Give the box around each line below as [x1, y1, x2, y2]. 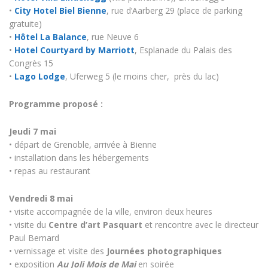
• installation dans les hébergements [9, 151, 149, 163]
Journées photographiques [106, 245, 222, 257]
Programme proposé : [9, 98, 103, 109]
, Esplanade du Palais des [135, 44, 232, 56]
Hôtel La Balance [14, 31, 87, 42]
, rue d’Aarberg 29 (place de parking [106, 4, 242, 16]
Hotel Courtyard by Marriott [14, 44, 135, 56]
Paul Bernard [9, 232, 62, 243]
